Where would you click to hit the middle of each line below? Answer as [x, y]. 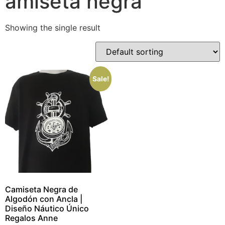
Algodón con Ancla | [44, 199]
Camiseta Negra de [41, 190]
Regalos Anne [31, 218]
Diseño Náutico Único [47, 209]
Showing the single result [53, 28]
